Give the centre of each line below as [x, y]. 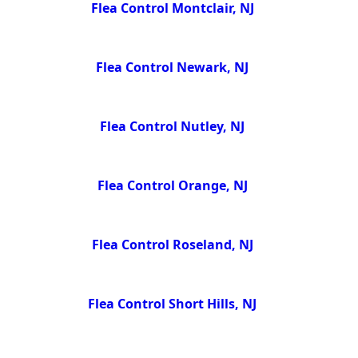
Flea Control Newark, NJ [173, 68]
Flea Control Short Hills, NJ [173, 303]
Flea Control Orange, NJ [172, 186]
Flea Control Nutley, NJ [173, 127]
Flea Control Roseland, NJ [172, 245]
